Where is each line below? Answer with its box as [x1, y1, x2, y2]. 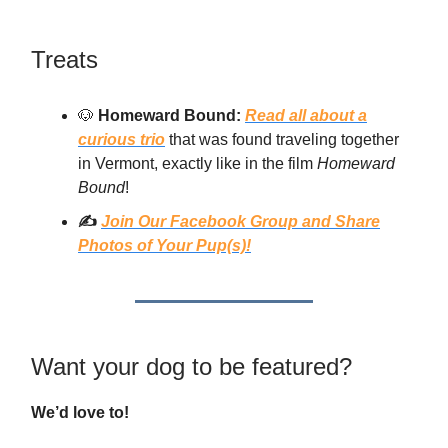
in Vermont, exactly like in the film [78, 155, 317, 173]
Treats [31, 46, 98, 74]
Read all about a [245, 107, 367, 125]
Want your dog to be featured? [31, 353, 352, 381]
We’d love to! [31, 404, 129, 422]
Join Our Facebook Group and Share [101, 213, 380, 231]
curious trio [78, 131, 165, 149]
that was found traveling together [165, 131, 399, 149]
